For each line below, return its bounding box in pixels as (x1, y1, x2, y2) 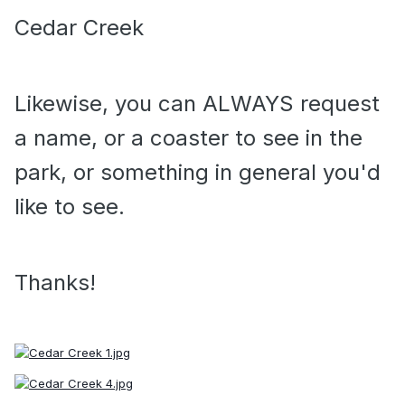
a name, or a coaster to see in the (14, 125, 363, 152)
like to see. (14, 193, 125, 221)
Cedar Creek (14, 14, 144, 42)
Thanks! (14, 269, 96, 297)
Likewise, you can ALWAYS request (14, 90, 380, 118)
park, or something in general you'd (14, 159, 381, 186)
